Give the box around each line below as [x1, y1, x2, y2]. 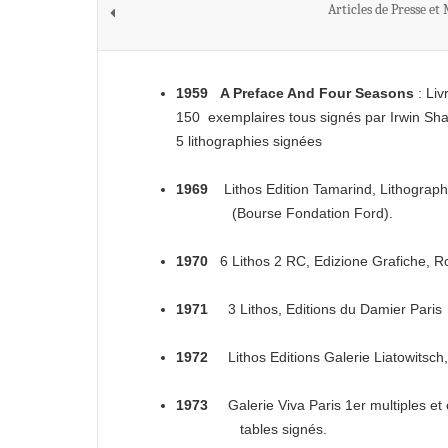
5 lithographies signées [176, 133, 322, 149]
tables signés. [176, 421, 327, 437]
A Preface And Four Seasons [220, 85, 414, 101]
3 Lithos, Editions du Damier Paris [208, 301, 442, 317]
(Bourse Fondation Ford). [176, 205, 393, 221]
